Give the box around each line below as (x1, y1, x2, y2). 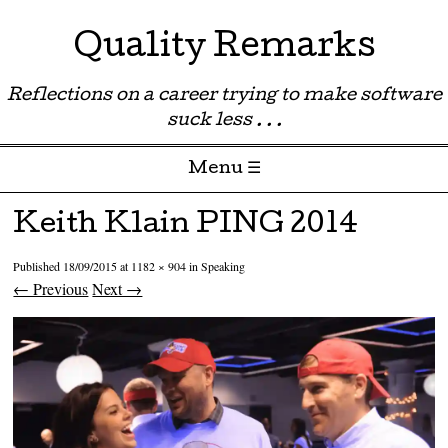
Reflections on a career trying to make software (6, 88, 442, 105)
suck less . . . (166, 113, 282, 130)
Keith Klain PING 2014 (13, 212, 359, 241)
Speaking (201, 258, 246, 275)
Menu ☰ (187, 161, 261, 178)
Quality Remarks (73, 33, 375, 66)
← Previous (13, 278, 89, 300)
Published (13, 258, 64, 275)
